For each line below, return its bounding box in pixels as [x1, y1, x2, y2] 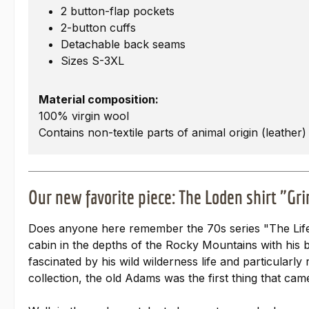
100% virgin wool [39, 109, 129, 123]
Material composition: [39, 92, 159, 107]
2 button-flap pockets [61, 4, 175, 19]
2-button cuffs [61, 21, 136, 35]
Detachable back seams [61, 37, 186, 52]
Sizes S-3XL [61, 54, 124, 68]
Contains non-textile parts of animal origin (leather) [39, 126, 306, 140]
